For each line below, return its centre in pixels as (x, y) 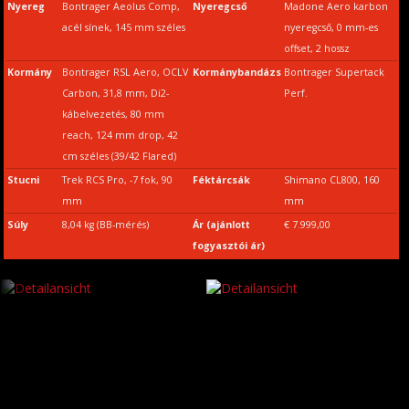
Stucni (23, 180)
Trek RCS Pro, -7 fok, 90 (117, 180)
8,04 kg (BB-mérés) (105, 225)
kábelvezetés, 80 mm (113, 115)
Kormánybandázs (236, 73)
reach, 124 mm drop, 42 (120, 136)
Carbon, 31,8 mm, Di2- (115, 94)
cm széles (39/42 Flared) (119, 157)
